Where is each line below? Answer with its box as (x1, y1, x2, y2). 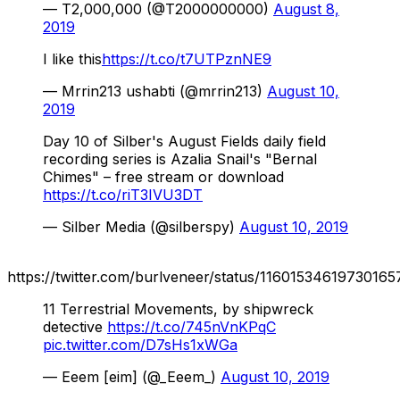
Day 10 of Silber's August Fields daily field (43, 131, 326, 150)
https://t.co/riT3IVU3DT (43, 185, 203, 204)
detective (43, 317, 107, 336)
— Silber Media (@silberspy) (43, 217, 239, 236)
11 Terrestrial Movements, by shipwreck (43, 299, 313, 318)
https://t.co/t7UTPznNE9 (102, 49, 271, 68)
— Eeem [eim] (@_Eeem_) (43, 367, 221, 386)
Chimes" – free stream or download (43, 167, 284, 186)
